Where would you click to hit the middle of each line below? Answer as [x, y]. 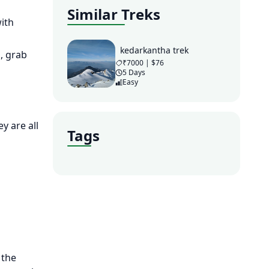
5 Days [134, 72]
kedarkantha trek [154, 50]
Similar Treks [114, 14]
